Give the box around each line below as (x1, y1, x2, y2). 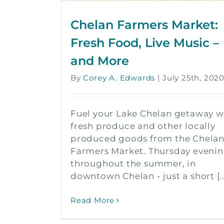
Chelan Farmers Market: (70, 17, 218, 32)
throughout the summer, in (70, 158, 196, 169)
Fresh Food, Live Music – (70, 35, 219, 50)
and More (70, 53, 129, 68)
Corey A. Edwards (83, 73, 155, 83)
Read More (70, 195, 115, 205)
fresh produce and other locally (70, 121, 215, 131)
